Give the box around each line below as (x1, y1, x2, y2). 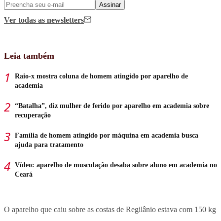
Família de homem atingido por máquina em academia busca (15, 131, 198, 139)
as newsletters (38, 15, 84, 24)
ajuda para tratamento (15, 141, 83, 148)
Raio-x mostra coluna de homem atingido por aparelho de (15, 72, 188, 80)
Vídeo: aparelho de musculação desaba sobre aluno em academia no (15, 161, 217, 169)
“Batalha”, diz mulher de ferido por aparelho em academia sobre (15, 102, 209, 110)
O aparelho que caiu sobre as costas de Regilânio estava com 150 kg (4, 205, 216, 214)
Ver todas (4, 15, 38, 24)
